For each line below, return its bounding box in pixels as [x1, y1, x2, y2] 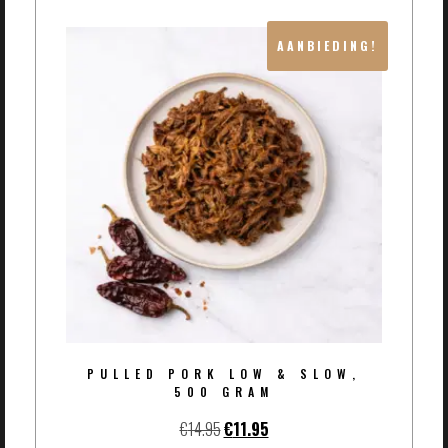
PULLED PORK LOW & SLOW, [87, 365, 361, 383]
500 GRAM [174, 383, 274, 401]
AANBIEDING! [277, 37, 378, 55]
